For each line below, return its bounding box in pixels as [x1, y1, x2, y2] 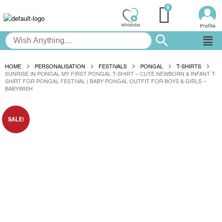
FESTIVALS [99, 62, 127, 70]
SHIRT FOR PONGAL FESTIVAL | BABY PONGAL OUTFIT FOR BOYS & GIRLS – [5, 77, 206, 85]
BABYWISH [5, 84, 33, 93]
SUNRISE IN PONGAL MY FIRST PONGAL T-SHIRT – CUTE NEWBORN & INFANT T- [5, 69, 217, 78]
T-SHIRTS [176, 62, 201, 70]
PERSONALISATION [35, 62, 85, 70]
